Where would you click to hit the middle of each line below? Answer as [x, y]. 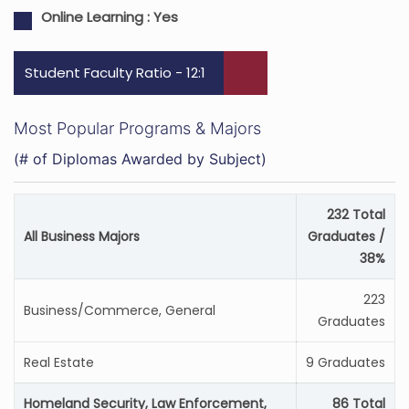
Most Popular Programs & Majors [137, 128]
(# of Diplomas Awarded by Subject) [140, 159]
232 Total [356, 215]
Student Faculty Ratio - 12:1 [115, 73]
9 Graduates [346, 362]
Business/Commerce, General [120, 310]
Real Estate [59, 362]
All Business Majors [82, 236]
